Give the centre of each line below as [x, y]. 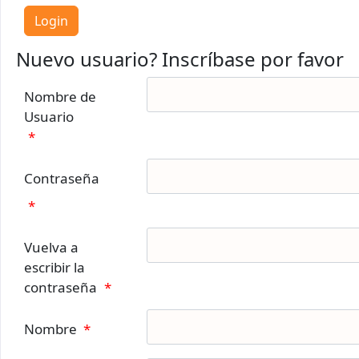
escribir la [54, 267]
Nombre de [60, 97]
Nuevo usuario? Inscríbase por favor [180, 59]
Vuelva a [51, 247]
